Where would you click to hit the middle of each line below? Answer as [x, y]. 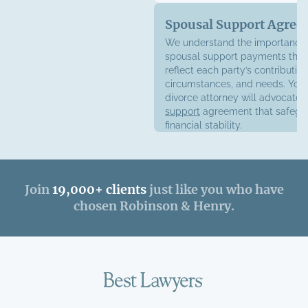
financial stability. [203, 125]
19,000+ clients [99, 189]
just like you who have [215, 189]
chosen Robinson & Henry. [154, 206]
